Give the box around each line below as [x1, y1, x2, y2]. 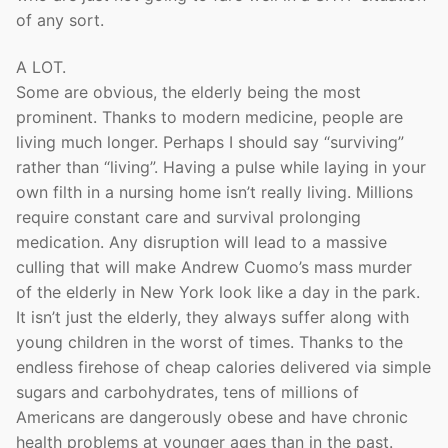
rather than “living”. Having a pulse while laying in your [16, 157, 426, 178]
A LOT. [16, 57, 71, 78]
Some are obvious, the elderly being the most [16, 82, 361, 103]
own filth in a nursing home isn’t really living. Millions [16, 182, 413, 203]
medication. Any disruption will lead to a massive [16, 232, 387, 253]
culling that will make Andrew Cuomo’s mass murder [16, 257, 412, 278]
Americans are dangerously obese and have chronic [16, 407, 408, 428]
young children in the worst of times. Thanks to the [16, 332, 403, 353]
